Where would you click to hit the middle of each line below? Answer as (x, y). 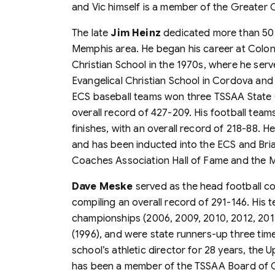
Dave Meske (103, 186)
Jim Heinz (136, 33)
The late (91, 33)
